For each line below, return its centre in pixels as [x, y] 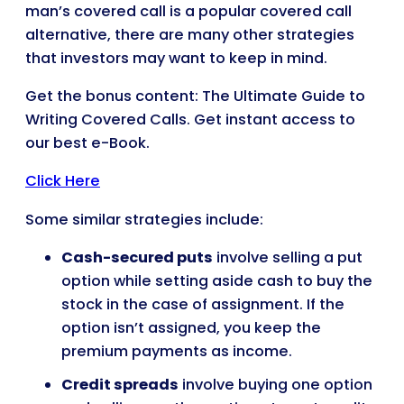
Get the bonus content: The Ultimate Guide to [195, 96]
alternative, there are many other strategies [190, 34]
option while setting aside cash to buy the [217, 281]
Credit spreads [120, 384]
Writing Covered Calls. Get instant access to [190, 120]
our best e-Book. [87, 143]
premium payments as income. [177, 352]
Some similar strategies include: [144, 219]
